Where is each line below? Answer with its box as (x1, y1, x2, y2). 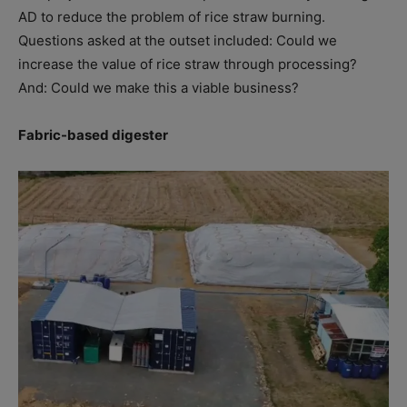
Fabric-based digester (18, 125, 168, 144)
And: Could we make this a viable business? (18, 78, 299, 96)
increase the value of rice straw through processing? (18, 55, 357, 73)
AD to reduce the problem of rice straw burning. (18, 7, 325, 25)
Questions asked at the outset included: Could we (18, 31, 337, 49)
